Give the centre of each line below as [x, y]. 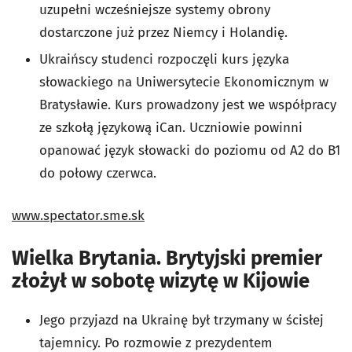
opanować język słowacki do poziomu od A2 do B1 [190, 150]
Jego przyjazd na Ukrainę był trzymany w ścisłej [181, 320]
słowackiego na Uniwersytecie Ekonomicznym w [184, 82]
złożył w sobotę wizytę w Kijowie [161, 280]
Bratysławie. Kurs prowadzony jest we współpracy [188, 104]
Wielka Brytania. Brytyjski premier [167, 258]
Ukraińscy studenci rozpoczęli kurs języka [164, 59]
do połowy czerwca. [98, 173]
